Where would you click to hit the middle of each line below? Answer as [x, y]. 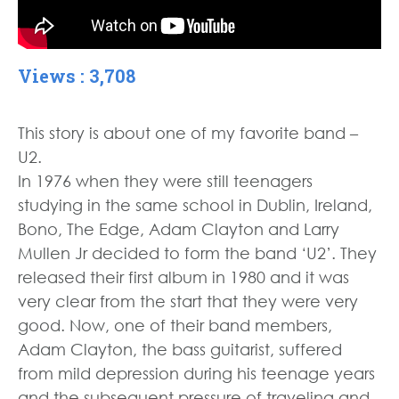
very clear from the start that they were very [188, 301]
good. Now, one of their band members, [175, 326]
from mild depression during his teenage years [196, 374]
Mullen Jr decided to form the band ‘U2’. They [197, 253]
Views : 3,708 [77, 76]
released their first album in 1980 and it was [183, 277]
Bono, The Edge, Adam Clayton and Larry [179, 229]
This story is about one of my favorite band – [188, 133]
